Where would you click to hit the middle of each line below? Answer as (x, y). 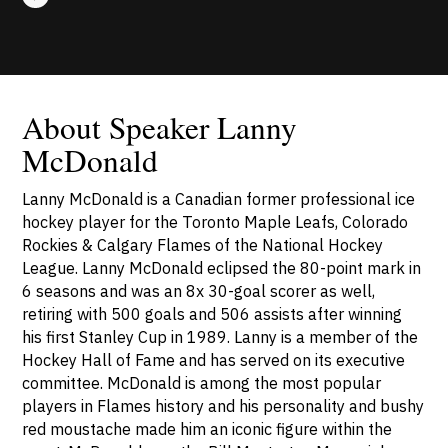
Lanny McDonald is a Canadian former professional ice (219, 199)
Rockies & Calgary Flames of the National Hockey (203, 245)
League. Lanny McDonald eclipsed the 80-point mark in (222, 268)
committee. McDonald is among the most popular (202, 383)
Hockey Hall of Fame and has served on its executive (214, 360)
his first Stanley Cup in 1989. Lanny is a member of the (220, 337)
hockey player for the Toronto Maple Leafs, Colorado (215, 222)
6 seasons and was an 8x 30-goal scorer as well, (199, 291)
